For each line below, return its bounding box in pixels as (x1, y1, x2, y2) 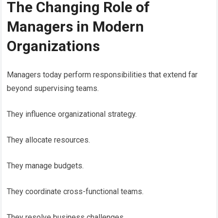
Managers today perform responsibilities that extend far (7, 70, 198, 79)
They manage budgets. (7, 161, 84, 170)
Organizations (7, 37, 100, 54)
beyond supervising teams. (7, 83, 99, 93)
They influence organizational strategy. (7, 109, 137, 119)
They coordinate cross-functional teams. (7, 186, 144, 196)
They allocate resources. (7, 135, 91, 145)
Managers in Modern (7, 18, 145, 35)
